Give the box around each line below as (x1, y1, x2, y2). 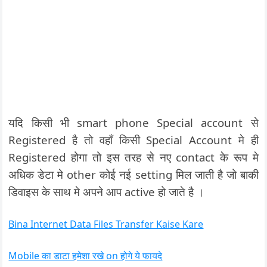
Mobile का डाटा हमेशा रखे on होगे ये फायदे (8, 249, 163, 262)
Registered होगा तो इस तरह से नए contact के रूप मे (8, 150, 259, 164)
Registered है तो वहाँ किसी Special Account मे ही (8, 132, 259, 147)
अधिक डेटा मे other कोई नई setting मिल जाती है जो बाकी (8, 167, 259, 182)
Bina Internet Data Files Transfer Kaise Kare (8, 218, 204, 231)
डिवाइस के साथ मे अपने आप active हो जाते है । (8, 184, 205, 199)
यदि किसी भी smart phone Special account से (8, 115, 259, 130)
